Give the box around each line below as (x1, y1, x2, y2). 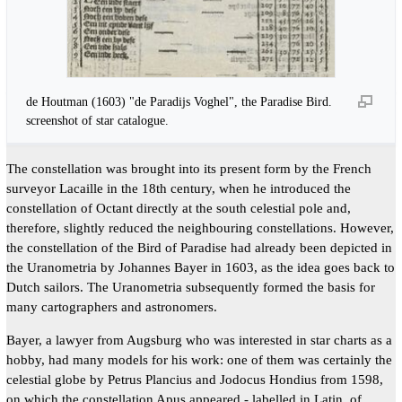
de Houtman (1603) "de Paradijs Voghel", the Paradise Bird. (26, 93, 333, 109)
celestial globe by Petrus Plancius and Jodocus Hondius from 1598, (5, 371, 383, 388)
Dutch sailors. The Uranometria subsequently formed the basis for (5, 279, 375, 295)
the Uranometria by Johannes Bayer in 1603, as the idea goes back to (5, 259, 395, 275)
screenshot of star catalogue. (26, 112, 170, 127)
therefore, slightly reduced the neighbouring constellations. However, (5, 220, 394, 236)
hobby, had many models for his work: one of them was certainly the (5, 352, 392, 368)
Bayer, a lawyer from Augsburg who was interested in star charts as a (5, 332, 392, 348)
